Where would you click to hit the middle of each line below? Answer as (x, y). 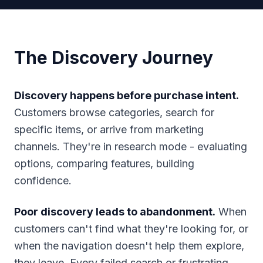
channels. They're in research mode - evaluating (131, 146)
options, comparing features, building (104, 163)
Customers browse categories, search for (114, 112)
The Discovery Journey (114, 58)
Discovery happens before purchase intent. (127, 95)
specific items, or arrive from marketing (109, 129)
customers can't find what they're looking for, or (131, 229)
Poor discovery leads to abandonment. (115, 212)
